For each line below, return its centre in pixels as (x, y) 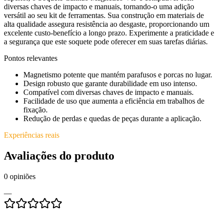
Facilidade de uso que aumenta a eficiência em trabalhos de (114, 101)
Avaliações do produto (59, 155)
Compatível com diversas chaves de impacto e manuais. (109, 92)
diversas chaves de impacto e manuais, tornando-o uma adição (99, 6)
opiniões (23, 176)
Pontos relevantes (31, 58)
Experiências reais (32, 135)
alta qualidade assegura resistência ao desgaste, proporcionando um (107, 24)
